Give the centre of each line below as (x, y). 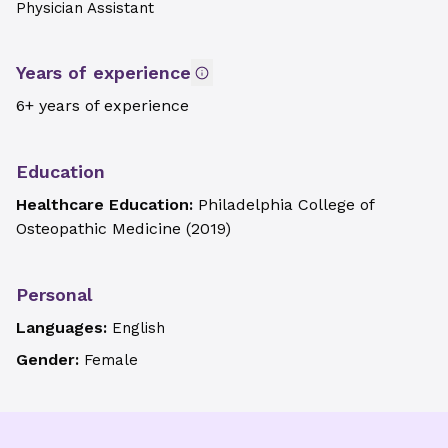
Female (111, 360)
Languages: (64, 327)
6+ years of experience (102, 105)
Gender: (50, 359)
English (138, 328)
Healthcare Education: (107, 204)
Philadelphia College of (286, 204)
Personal (54, 294)
